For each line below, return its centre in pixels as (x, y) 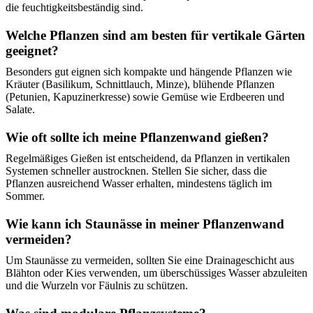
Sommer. (25, 196)
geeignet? (32, 51)
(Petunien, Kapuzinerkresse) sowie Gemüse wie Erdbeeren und (145, 97)
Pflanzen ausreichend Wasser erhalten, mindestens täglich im (139, 183)
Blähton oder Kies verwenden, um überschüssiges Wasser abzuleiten (156, 273)
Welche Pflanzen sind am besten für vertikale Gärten (155, 35)
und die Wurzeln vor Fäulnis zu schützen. (97, 285)
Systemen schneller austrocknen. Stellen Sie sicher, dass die (136, 171)
